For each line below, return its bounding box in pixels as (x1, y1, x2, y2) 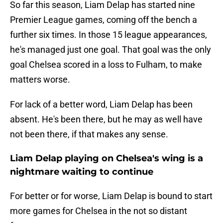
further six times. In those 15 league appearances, (10, 29, 207, 40)
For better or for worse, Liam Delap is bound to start (10, 191, 213, 202)
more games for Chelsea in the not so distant (10, 206, 187, 217)
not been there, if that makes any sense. (10, 129, 168, 140)
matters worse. (10, 74, 70, 85)
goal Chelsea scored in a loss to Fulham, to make (10, 59, 202, 70)
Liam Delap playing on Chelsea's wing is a (10, 153, 203, 164)
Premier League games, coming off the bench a (10, 14, 197, 25)
